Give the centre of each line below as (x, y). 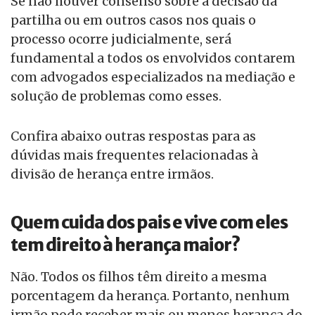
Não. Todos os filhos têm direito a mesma (139, 277)
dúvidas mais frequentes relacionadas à (134, 155)
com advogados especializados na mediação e (153, 77)
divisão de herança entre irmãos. (112, 174)
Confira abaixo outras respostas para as (133, 136)
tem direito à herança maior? (125, 245)
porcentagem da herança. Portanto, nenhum (150, 296)
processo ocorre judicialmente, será (121, 39)
